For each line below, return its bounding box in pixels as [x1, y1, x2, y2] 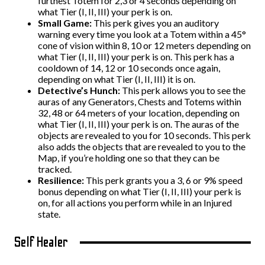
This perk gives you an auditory [92, 17, 219, 28]
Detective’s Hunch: [38, 85, 122, 96]
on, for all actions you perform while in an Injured [38, 197, 232, 208]
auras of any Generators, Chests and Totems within [38, 96, 241, 107]
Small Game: [38, 17, 92, 28]
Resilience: [38, 174, 86, 186]
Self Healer [14, 234, 71, 250]
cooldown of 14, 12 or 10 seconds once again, [38, 62, 220, 73]
